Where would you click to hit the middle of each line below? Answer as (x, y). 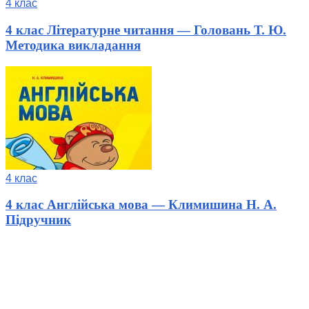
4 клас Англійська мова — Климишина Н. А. (141, 205)
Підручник (38, 220)
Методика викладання (73, 45)
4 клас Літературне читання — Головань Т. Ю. (146, 30)
